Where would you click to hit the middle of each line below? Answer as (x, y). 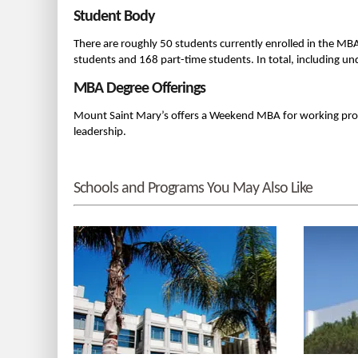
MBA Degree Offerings (139, 89)
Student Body (114, 17)
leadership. (100, 132)
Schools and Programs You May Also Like (193, 189)
